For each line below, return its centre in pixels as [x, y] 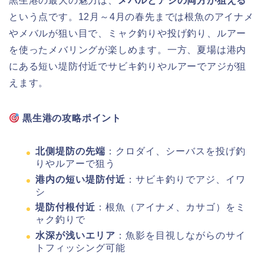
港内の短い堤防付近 [80, 179]
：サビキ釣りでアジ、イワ [186, 179]
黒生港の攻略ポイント [72, 118]
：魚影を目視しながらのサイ [181, 235]
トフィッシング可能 [80, 247]
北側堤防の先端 [70, 151]
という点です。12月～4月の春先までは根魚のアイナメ [131, 16]
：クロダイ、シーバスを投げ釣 [176, 151]
